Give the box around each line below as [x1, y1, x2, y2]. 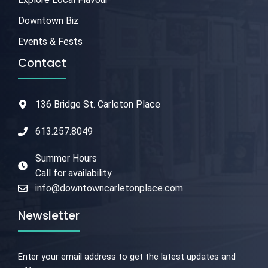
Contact [18, 55, 66, 72]
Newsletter [18, 208, 80, 224]
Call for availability [35, 167, 112, 179]
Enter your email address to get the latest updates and [18, 251, 236, 263]
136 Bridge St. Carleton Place [35, 99, 160, 111]
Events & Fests [18, 36, 83, 48]
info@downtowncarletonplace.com [35, 182, 183, 194]
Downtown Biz [18, 15, 78, 27]
